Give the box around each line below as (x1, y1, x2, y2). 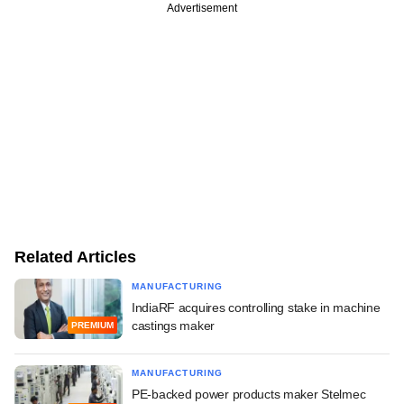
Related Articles (14, 247, 136, 266)
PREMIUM (71, 320, 114, 331)
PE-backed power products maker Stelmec (132, 386, 366, 401)
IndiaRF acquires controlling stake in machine (132, 299, 381, 315)
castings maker (132, 317, 216, 333)
